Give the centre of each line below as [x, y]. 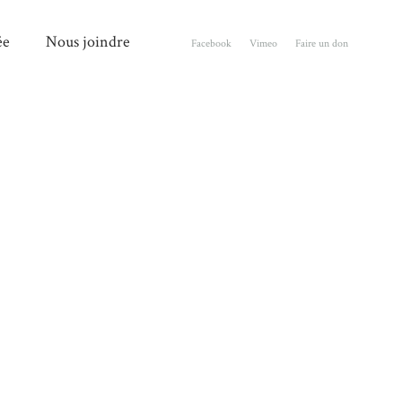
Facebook [211, 44]
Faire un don [322, 44]
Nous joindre [88, 42]
